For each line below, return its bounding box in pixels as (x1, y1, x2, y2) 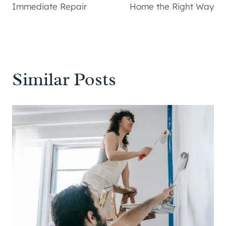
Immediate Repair (12, 1, 87, 12)
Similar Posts (12, 68, 116, 91)
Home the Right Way (130, 1, 214, 12)
